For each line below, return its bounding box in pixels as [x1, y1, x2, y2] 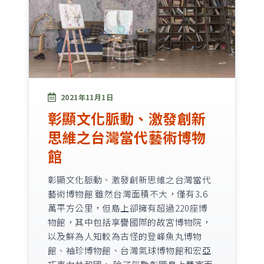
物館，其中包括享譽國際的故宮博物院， [48, 216, 212, 229]
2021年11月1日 [61, 92, 113, 103]
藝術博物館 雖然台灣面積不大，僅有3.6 [48, 187, 207, 200]
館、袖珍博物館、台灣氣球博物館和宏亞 [48, 244, 212, 257]
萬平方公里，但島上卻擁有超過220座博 [48, 202, 208, 214]
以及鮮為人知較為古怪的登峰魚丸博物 [48, 230, 202, 243]
